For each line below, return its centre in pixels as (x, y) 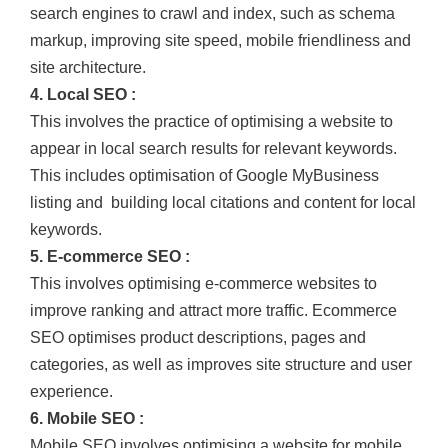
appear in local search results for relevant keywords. (213, 148)
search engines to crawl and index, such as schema (212, 13)
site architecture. (88, 67)
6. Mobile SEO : (87, 418)
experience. (71, 391)
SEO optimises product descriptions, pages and (198, 337)
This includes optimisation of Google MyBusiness (204, 175)
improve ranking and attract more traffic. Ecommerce (213, 310)
